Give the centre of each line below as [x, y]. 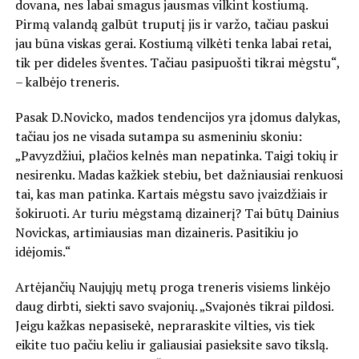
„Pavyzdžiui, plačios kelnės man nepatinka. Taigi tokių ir [176, 156]
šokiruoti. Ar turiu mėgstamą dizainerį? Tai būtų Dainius [177, 214]
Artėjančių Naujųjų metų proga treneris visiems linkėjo [172, 287]
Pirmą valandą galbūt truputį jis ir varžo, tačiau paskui [171, 24]
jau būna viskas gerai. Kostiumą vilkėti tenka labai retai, [173, 44]
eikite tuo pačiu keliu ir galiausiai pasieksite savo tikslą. [171, 345]
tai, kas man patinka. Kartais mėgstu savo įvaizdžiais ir [171, 194]
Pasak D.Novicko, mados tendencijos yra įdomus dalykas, [177, 117]
